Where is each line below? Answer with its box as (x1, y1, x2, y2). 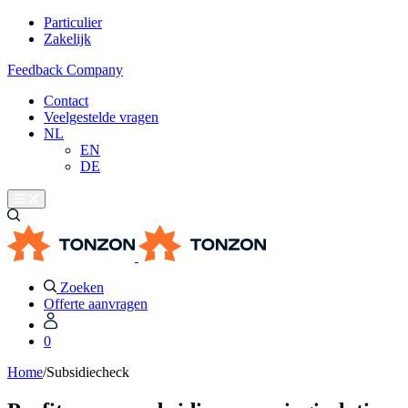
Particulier (44, 15, 102, 30)
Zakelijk (44, 31, 91, 46)
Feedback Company (7, 62, 123, 77)
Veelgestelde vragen (44, 109, 158, 125)
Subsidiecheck (46, 364, 129, 380)
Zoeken (60, 280, 104, 295)
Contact (44, 93, 88, 108)
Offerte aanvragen (44, 296, 148, 311)
